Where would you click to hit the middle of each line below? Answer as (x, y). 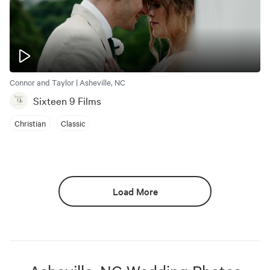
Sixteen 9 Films (67, 100)
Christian (30, 123)
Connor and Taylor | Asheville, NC (67, 82)
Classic (73, 123)
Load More (135, 191)
